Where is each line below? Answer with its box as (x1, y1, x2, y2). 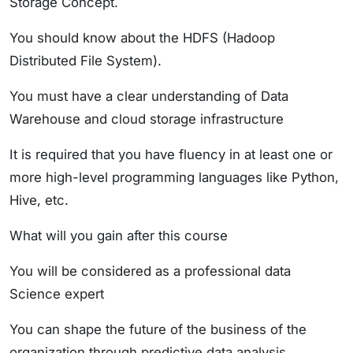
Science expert (9, 286, 104, 303)
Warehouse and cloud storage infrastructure (9, 111, 284, 128)
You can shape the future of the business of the (9, 321, 307, 338)
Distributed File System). (9, 53, 162, 69)
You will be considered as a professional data (9, 263, 291, 280)
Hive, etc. (9, 192, 69, 209)
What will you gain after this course (9, 228, 228, 244)
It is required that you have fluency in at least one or (9, 147, 333, 163)
